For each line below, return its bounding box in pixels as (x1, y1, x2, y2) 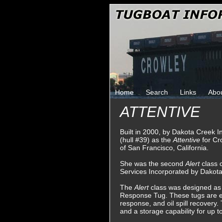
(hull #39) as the (120, 136, 173, 144)
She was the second (120, 160, 185, 167)
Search (146, 88, 168, 96)
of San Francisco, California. (120, 144, 209, 152)
